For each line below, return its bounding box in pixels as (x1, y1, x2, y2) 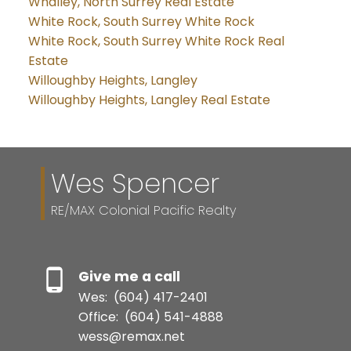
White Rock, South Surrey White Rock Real (27, 31, 284, 50)
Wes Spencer (50, 165, 219, 203)
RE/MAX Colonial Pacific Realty (50, 201, 237, 220)
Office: (78, 308, 121, 327)
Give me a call (78, 267, 180, 287)
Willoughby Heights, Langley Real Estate (27, 90, 270, 109)
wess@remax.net (78, 327, 185, 346)
